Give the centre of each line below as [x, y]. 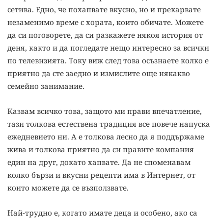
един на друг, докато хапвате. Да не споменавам [99, 162]
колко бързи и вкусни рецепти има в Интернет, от [101, 175]
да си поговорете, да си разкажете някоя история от [105, 35]
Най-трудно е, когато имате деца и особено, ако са [102, 213]
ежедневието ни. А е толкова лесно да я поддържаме [106, 137]
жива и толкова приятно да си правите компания [101, 149]
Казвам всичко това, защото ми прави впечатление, [105, 111]
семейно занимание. [46, 86]
